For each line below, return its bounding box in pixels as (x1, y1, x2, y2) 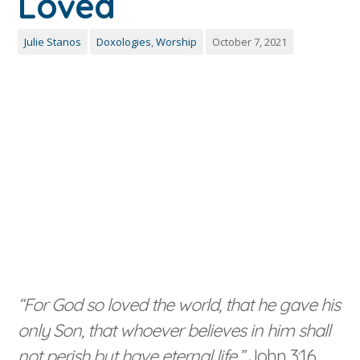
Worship (156, 34, 198, 49)
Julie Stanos (24, 34, 82, 49)
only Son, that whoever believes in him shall (18, 319, 331, 342)
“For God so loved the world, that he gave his (18, 293, 341, 317)
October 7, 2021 (212, 34, 288, 49)
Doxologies (96, 34, 152, 49)
